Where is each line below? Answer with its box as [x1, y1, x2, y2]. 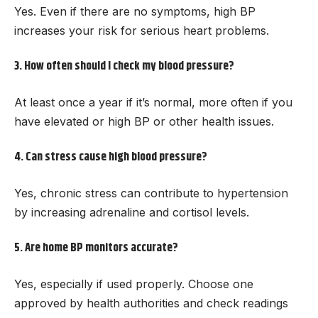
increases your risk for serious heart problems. [14, 23, 269, 38]
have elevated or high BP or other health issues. [14, 114, 274, 128]
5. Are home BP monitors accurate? [14, 238, 178, 258]
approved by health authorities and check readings [14, 295, 288, 310]
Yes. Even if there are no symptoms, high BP [14, 4, 256, 18]
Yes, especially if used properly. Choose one [14, 276, 253, 291]
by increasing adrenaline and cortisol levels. [14, 204, 249, 219]
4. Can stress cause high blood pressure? [14, 148, 207, 167]
